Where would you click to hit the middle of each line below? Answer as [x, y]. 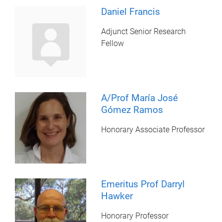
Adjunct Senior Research [144, 31]
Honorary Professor [135, 216]
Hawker [117, 196]
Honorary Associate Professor [153, 130]
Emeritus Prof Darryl [143, 184]
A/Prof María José [140, 98]
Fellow [113, 43]
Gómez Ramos [132, 110]
